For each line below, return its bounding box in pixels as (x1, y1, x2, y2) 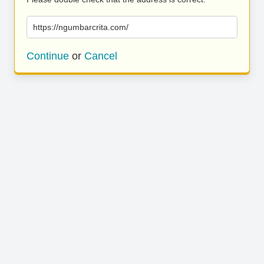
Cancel (84, 50, 117, 62)
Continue (27, 50, 69, 62)
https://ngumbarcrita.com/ (33, 22, 128, 32)
